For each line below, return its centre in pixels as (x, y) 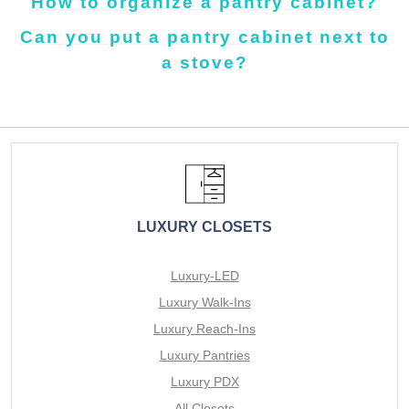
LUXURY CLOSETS (204, 226)
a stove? (204, 63)
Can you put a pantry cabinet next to (204, 37)
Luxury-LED (204, 275)
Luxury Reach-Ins (204, 328)
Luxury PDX (204, 381)
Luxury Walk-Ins (204, 302)
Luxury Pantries (204, 355)
